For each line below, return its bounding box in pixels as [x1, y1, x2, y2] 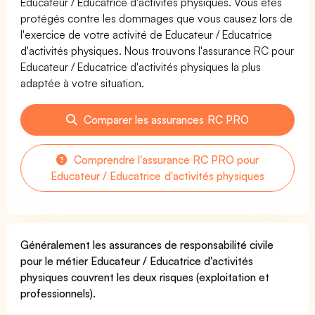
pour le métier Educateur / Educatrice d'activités [20, 253, 254, 268]
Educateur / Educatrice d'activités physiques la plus [20, 59, 262, 74]
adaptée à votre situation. [20, 75, 145, 90]
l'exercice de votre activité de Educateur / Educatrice [20, 27, 273, 41]
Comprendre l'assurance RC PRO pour [70, 152, 259, 167]
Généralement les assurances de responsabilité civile [20, 237, 274, 252]
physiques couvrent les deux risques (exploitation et [20, 269, 270, 284]
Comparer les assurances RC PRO [81, 112, 249, 127]
